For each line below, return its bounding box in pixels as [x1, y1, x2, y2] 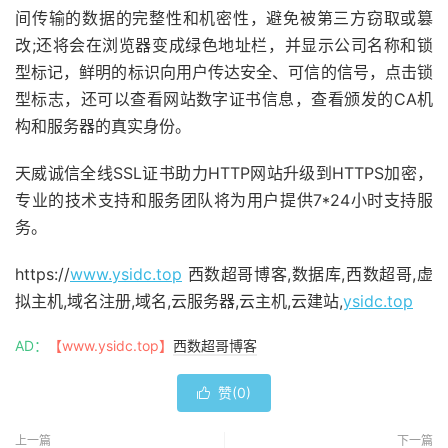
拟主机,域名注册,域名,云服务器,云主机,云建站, [15, 290, 343, 311]
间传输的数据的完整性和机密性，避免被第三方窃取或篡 [15, 7, 433, 28]
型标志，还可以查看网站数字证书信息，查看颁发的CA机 [15, 88, 433, 109]
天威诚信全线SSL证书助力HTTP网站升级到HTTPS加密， [15, 162, 433, 183]
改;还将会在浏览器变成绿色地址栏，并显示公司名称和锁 [15, 34, 433, 55]
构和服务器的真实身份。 [15, 115, 191, 136]
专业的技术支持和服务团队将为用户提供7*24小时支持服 [15, 189, 433, 210]
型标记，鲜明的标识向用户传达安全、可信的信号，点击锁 [15, 61, 433, 82]
